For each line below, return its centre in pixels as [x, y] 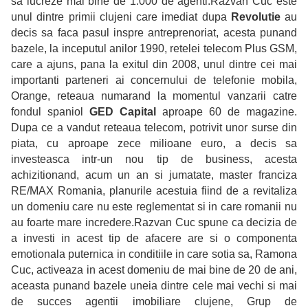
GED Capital [126, 112]
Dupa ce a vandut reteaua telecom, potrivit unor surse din [154, 128]
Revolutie [257, 17]
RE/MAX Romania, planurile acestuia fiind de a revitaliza [154, 191]
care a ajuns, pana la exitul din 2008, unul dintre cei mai [154, 65]
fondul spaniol [50, 112]
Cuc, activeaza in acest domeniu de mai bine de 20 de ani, [154, 270]
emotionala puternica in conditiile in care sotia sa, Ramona [154, 254]
